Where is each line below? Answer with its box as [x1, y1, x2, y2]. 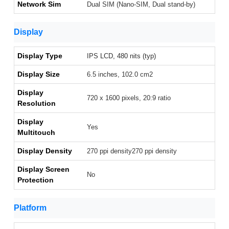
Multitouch [17, 128, 55, 137]
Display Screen [17, 165, 70, 174]
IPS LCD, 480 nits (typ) [87, 52, 156, 60]
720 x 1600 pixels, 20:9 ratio [87, 94, 171, 102]
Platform [14, 203, 47, 213]
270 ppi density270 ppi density [87, 147, 177, 155]
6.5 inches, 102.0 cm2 [87, 71, 153, 79]
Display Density [17, 147, 72, 155]
